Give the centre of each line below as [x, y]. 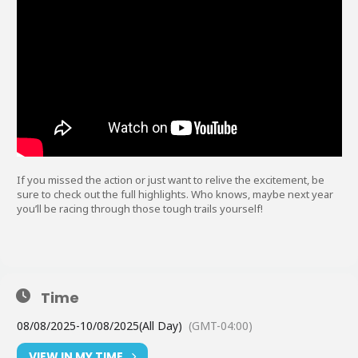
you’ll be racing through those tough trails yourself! [140, 208]
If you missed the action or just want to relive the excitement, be [171, 179]
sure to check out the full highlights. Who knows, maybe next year [175, 194]
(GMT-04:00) [221, 325]
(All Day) [161, 325]
